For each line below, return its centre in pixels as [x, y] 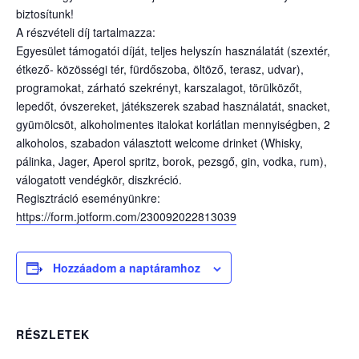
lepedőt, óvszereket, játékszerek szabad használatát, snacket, [173, 106]
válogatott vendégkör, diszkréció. [99, 179]
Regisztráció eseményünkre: [88, 198]
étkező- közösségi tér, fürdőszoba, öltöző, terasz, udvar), [160, 69]
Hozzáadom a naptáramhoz [127, 268]
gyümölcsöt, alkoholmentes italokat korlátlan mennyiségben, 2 [173, 124]
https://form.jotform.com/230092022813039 [126, 216]
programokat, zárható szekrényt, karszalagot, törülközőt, [159, 87]
